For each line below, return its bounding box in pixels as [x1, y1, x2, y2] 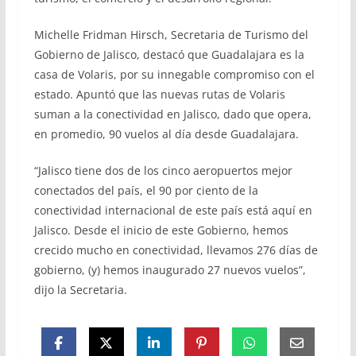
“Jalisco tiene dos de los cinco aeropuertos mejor [33, 162, 292, 178]
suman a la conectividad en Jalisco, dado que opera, [33, 106, 311, 122]
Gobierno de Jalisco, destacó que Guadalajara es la [33, 46, 304, 62]
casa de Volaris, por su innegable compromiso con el [33, 66, 315, 82]
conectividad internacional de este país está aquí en [33, 202, 312, 218]
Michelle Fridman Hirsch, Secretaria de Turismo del [33, 26, 308, 42]
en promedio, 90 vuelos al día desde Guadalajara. [33, 126, 299, 141]
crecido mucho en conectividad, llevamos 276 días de [33, 242, 318, 257]
